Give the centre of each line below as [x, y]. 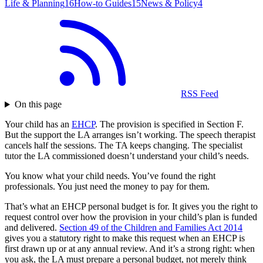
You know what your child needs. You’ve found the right [110, 176]
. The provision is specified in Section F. [169, 124]
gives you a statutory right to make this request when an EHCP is [125, 238]
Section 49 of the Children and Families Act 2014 [151, 228]
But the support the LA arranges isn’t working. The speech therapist [130, 135]
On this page [38, 104]
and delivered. [32, 228]
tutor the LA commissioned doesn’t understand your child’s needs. [127, 156]
